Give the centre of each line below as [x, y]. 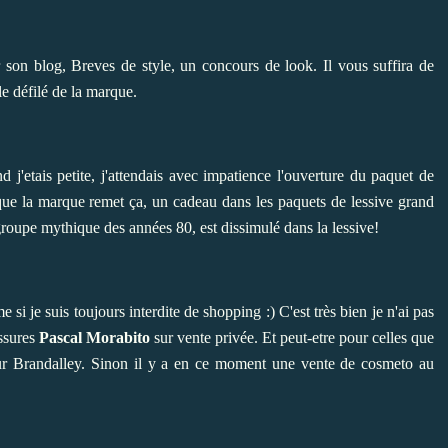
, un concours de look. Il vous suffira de [302, 65]
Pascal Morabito [94, 337]
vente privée [215, 337]
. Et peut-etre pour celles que [344, 337]
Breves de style [121, 65]
